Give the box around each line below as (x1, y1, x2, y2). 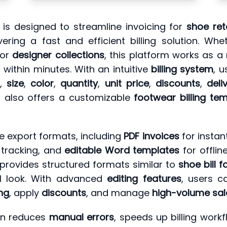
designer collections (12, 49, 104, 62)
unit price (104, 77, 149, 90)
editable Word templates (64, 144, 180, 157)
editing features (107, 172, 181, 185)
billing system (151, 63, 214, 76)
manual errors (49, 211, 115, 224)
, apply (9, 186, 42, 200)
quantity (60, 77, 98, 90)
